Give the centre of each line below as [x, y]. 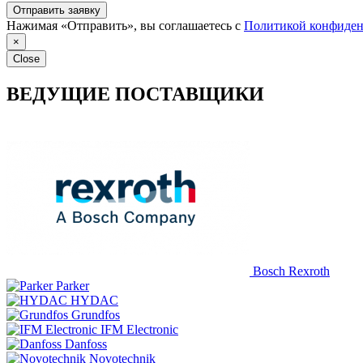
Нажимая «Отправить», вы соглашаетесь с [125, 25]
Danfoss [86, 344]
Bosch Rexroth [291, 271]
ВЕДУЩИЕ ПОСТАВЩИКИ [135, 94]
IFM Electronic [139, 329]
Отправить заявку [57, 10]
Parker [73, 285]
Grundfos [96, 314]
